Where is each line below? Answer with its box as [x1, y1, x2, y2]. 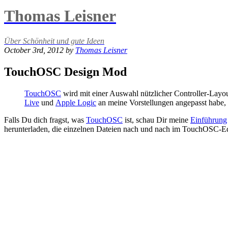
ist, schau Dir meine [123, 115, 190, 124]
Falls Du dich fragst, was [4, 115, 86, 124]
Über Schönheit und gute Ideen [4, 36, 104, 45]
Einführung [190, 115, 227, 124]
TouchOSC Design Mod [4, 65, 127, 78]
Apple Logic [55, 98, 96, 107]
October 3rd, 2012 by [4, 45, 75, 54]
